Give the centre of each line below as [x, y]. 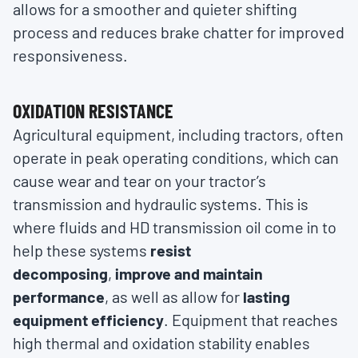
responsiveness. [70, 56]
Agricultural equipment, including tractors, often [178, 135]
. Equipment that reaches [251, 320]
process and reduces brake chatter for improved [179, 32]
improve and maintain [189, 274]
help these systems [80, 251]
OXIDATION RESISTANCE [95, 111]
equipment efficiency [88, 320]
